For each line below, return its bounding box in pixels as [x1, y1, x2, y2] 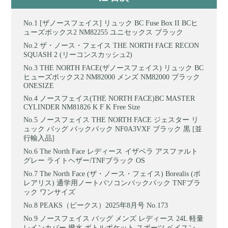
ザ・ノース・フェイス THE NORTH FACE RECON [40, 41, 199, 49]
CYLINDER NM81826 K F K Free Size [23, 103, 140, 111]
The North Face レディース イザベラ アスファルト [40, 147, 198, 155]
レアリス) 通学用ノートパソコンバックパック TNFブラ [23, 179, 201, 187]
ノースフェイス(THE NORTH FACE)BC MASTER [40, 94, 195, 102]
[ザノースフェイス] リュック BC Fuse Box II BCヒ [40, 19, 198, 27]
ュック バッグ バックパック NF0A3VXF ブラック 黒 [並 [23, 125, 203, 133]
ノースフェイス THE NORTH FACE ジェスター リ [40, 116, 199, 124]
